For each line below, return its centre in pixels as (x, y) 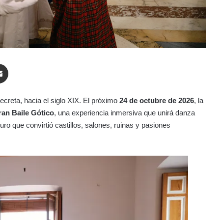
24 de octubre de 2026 (157, 100)
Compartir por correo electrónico (23, 63)
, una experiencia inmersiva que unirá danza (124, 112)
